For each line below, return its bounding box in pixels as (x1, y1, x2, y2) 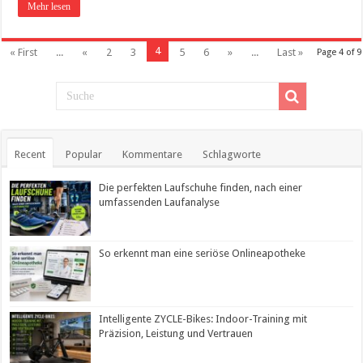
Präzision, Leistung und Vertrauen (99, 327, 254, 340)
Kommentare (122, 147, 183, 160)
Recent (15, 147, 46, 160)
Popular (66, 147, 103, 160)
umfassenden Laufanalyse (99, 195, 220, 208)
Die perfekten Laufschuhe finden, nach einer (99, 181, 303, 194)
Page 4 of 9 (316, 46, 361, 58)
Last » (277, 45, 304, 58)
